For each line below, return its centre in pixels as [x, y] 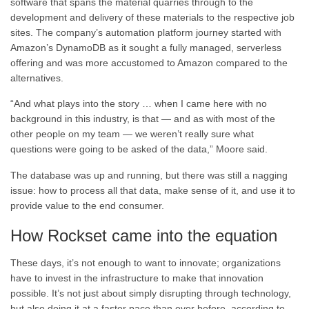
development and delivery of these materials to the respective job [152, 17]
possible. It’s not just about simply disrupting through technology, [151, 293]
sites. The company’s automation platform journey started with [146, 32]
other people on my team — [71, 134]
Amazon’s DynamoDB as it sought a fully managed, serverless [146, 47]
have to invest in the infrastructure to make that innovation [137, 278]
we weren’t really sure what [195, 134]
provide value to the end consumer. [87, 205]
